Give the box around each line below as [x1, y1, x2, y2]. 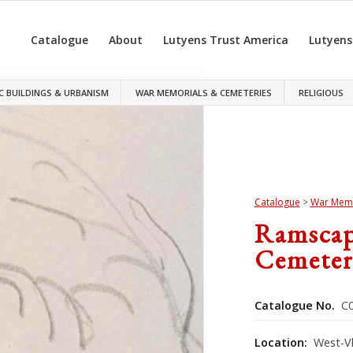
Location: [254, 334, 310, 350]
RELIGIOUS [299, 87, 344, 98]
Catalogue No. [254, 297, 335, 313]
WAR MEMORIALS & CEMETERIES [136, 87, 273, 98]
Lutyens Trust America [163, 32, 289, 47]
